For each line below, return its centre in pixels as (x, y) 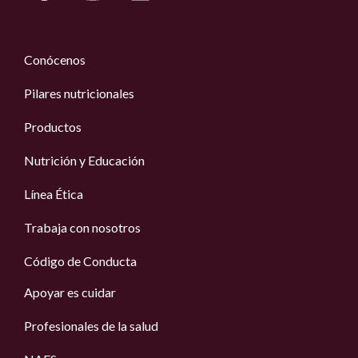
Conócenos (55, 60)
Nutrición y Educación (84, 161)
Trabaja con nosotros (82, 228)
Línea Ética (54, 194)
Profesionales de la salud (91, 326)
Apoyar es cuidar (70, 292)
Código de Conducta (80, 261)
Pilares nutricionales (79, 93)
